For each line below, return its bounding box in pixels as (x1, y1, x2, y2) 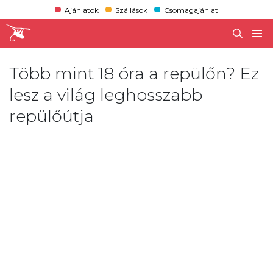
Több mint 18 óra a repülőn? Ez (9, 63, 259, 83)
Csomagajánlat (164, 5, 219, 15)
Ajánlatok (64, 5, 99, 15)
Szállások (115, 5, 147, 15)
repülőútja (9, 105, 94, 126)
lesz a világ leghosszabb (9, 84, 202, 105)
